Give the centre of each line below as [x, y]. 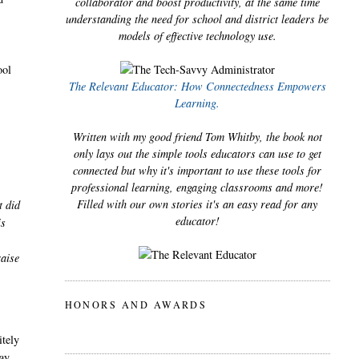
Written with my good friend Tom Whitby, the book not [197, 137]
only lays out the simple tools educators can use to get [197, 154]
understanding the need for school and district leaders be [198, 19]
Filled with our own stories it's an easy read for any [198, 204]
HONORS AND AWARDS [136, 305]
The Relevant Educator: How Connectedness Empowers [197, 87]
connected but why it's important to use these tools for [198, 171]
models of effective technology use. [197, 36]
